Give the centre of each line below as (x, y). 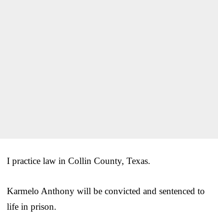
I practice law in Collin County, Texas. (79, 161)
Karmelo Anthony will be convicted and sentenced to (106, 191)
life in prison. (32, 207)
